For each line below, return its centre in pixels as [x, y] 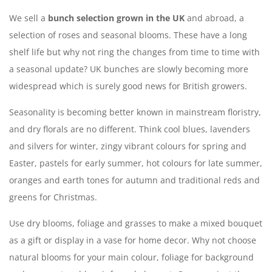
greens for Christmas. [53, 197]
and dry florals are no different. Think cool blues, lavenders [130, 129]
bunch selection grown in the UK [117, 18]
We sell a [29, 18]
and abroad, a [216, 18]
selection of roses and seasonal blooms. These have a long [128, 35]
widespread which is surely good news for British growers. [128, 86]
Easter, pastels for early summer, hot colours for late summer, [136, 163]
